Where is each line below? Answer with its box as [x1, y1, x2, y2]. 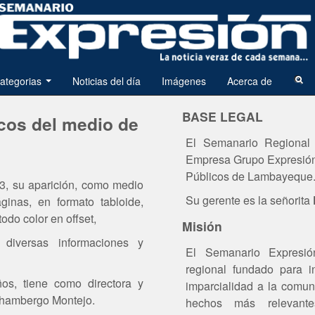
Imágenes [161, 73, 206, 88]
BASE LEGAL [182, 107, 263, 125]
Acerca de [226, 73, 272, 88]
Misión [182, 217, 222, 235]
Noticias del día [72, 73, 141, 88]
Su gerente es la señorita [186, 191, 313, 208]
